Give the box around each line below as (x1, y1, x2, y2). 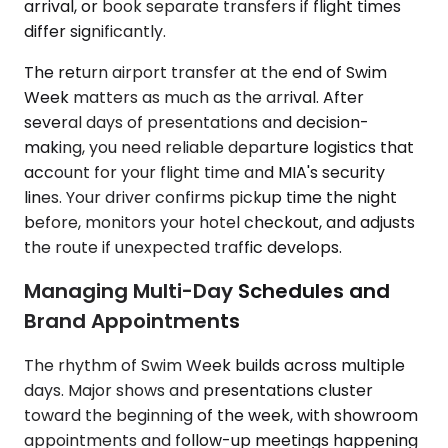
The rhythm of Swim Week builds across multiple (24, 353, 405, 377)
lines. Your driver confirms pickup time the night (24, 185, 397, 209)
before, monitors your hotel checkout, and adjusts (24, 210, 415, 234)
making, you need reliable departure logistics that (24, 135, 414, 159)
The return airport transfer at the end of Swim (24, 60, 387, 84)
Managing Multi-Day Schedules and (24, 277, 390, 306)
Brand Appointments (24, 307, 240, 336)
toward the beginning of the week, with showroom (24, 403, 418, 427)
